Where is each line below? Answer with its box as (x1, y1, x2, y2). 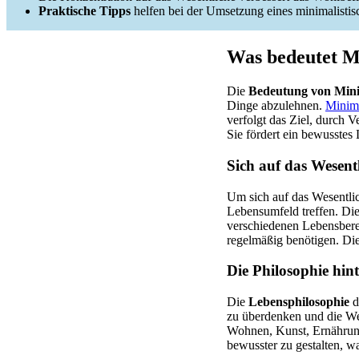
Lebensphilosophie (248, 295, 349, 309)
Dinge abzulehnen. (227, 99, 325, 113)
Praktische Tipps (38, 4, 131, 18)
